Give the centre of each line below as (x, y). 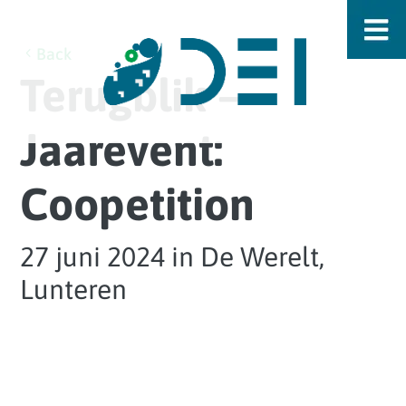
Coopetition (138, 204)
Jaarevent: (122, 150)
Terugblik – (130, 95)
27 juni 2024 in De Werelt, (173, 256)
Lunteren (74, 289)
